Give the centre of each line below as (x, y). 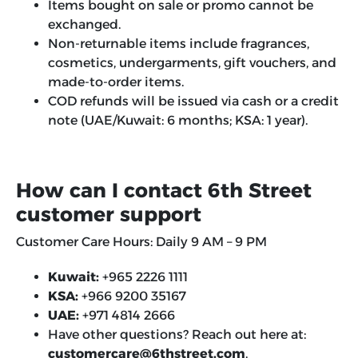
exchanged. (84, 25)
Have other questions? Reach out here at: (177, 335)
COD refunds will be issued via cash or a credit (193, 101)
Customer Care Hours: (84, 242)
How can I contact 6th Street (164, 191)
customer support (109, 215)
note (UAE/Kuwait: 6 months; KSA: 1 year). (178, 121)
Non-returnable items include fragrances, (179, 44)
